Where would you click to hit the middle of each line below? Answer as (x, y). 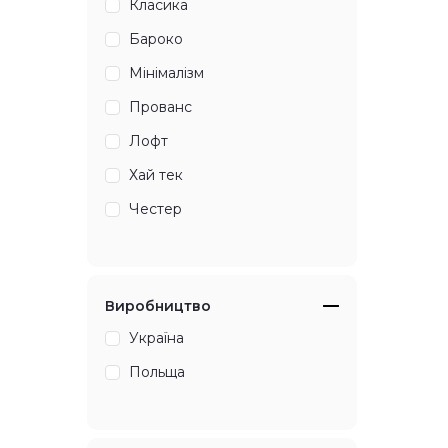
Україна (156, 338)
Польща (157, 372)
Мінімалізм (166, 73)
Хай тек (156, 175)
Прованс (160, 107)
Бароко (156, 39)
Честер (155, 209)
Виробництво (158, 306)
